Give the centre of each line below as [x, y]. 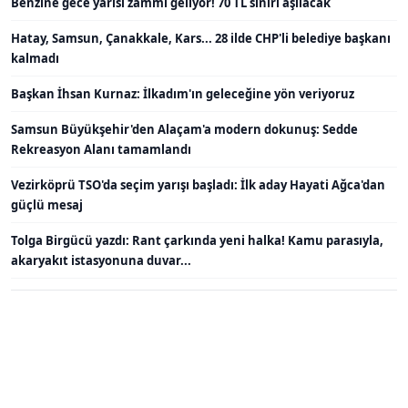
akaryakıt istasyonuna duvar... [101, 261]
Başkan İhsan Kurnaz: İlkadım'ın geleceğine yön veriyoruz [183, 94]
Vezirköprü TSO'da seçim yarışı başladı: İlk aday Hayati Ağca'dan [198, 185]
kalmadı [35, 59]
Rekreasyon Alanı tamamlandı [101, 150]
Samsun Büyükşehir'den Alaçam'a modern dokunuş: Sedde [184, 130]
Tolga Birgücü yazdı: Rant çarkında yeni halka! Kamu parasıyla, [197, 241]
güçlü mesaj [47, 205]
